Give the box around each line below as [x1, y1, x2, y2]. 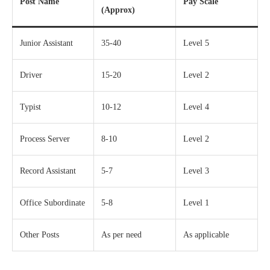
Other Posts [20, 230, 59, 239]
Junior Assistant [20, 38, 73, 48]
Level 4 [183, 102, 209, 111]
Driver [20, 70, 42, 80]
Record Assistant [20, 166, 76, 175]
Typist [20, 102, 41, 111]
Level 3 [183, 166, 209, 175]
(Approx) [101, 5, 135, 14]
